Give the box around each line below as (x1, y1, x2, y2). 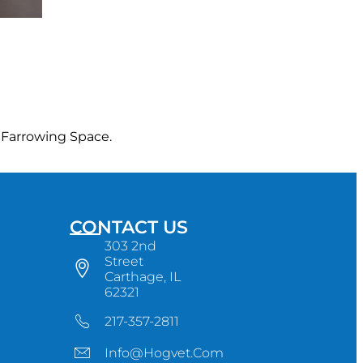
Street (105, 253, 144, 269)
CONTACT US (69, 216, 188, 239)
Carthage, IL (105, 268, 181, 284)
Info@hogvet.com (105, 344, 224, 361)
